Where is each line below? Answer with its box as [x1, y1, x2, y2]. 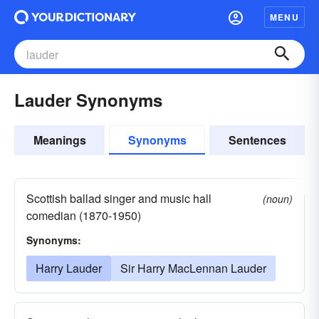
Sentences [228, 132, 286, 148]
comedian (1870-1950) [26, 207, 141, 224]
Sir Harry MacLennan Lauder [120, 260, 266, 276]
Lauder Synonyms [14, 88, 162, 112]
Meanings [33, 132, 86, 148]
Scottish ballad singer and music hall [26, 190, 211, 206]
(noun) [263, 192, 293, 206]
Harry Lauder [36, 260, 102, 276]
